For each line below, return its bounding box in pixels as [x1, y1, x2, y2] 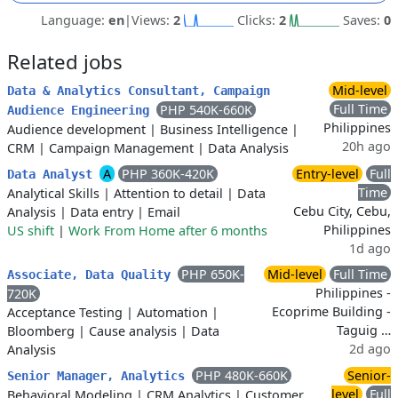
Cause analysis [89, 322, 177, 339]
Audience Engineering [7, 103, 156, 117]
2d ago [349, 340, 391, 357]
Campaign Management [49, 139, 194, 156]
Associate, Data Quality [7, 267, 178, 282]
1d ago [349, 240, 391, 257]
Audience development [7, 121, 146, 138]
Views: [131, 12, 173, 28]
